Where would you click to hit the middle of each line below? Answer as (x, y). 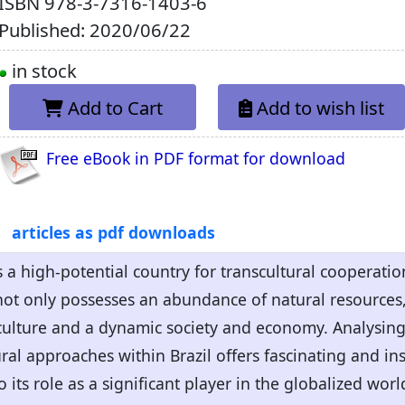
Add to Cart (116, 107)
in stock (42, 71)
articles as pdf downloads (113, 233)
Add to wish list (321, 107)
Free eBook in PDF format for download (196, 158)
